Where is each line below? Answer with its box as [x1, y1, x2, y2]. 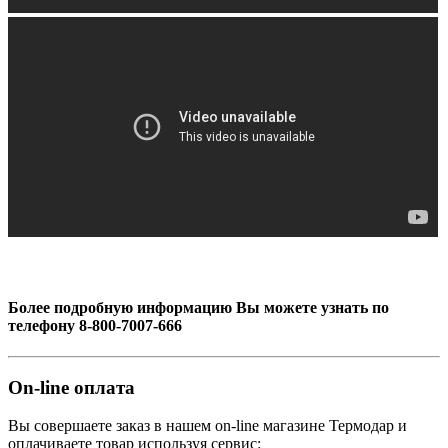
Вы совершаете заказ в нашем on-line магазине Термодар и [8, 417, 407, 435]
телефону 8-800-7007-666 [8, 316, 182, 334]
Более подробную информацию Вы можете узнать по [8, 298, 389, 316]
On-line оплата [8, 376, 135, 398]
